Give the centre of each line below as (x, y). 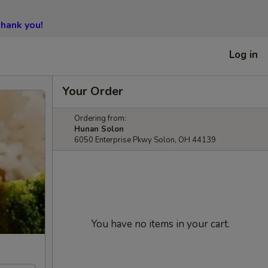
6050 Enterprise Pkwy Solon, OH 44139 (145, 140)
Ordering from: (100, 118)
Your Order (93, 91)
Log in (243, 54)
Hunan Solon (99, 129)
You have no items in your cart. (160, 224)
